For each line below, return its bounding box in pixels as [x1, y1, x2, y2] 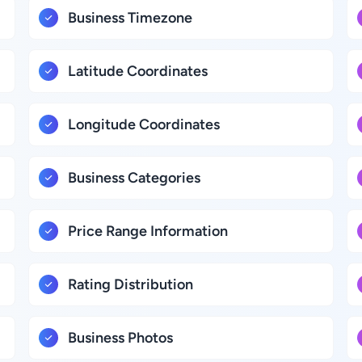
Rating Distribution [68, 276, 194, 293]
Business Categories [68, 169, 201, 187]
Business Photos [68, 329, 174, 347]
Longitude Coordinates [68, 116, 221, 133]
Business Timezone [68, 9, 193, 27]
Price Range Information [68, 222, 229, 240]
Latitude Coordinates [68, 62, 208, 80]
